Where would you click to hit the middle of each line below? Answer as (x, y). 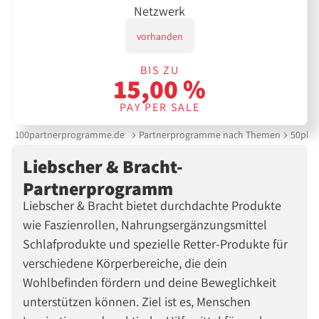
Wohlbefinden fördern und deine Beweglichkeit (150, 283)
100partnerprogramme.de (70, 135)
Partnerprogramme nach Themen (209, 135)
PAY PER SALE (159, 107)
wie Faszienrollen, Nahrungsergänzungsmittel (145, 225)
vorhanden (159, 36)
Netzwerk (159, 11)
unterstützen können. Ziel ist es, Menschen (137, 302)
